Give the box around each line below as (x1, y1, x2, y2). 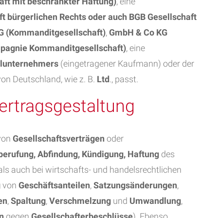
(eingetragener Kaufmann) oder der (58, 58, 194, 69)
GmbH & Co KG (109, 27, 167, 37)
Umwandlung (129, 196, 181, 206)
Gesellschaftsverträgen (13, 133, 105, 144)
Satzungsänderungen (93, 180, 177, 190)
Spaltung (11, 196, 46, 206)
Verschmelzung (49, 196, 113, 206)
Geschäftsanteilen (18, 180, 90, 190)
